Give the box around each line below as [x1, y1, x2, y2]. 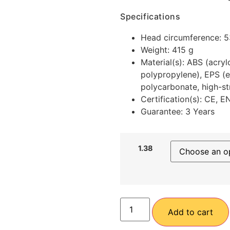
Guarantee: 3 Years [141, 106, 215, 117]
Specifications [120, 11, 181, 22]
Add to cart [168, 207, 214, 218]
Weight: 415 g [141, 45, 194, 55]
